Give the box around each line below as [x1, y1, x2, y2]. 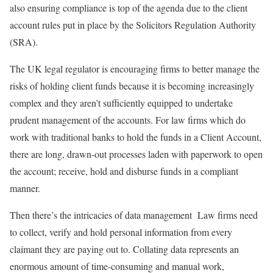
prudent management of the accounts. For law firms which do [10, 113, 246, 126]
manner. [10, 181, 40, 194]
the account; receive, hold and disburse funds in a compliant [10, 164, 238, 177]
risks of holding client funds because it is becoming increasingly [10, 79, 254, 92]
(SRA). [10, 35, 38, 48]
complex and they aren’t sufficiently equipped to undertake [10, 96, 233, 109]
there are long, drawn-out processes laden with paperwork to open [10, 147, 263, 160]
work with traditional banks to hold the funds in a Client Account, [10, 130, 261, 143]
